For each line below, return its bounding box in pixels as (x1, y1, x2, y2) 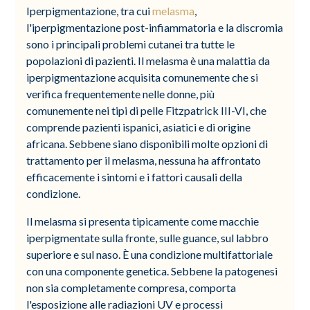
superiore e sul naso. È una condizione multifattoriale (26, 247, 273, 261)
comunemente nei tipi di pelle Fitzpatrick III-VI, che (26, 103, 267, 117)
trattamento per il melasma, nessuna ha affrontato (26, 153, 262, 167)
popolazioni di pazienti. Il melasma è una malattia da (26, 53, 271, 67)
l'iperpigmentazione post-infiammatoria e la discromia (26, 20, 284, 34)
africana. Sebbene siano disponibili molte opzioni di (26, 136, 268, 150)
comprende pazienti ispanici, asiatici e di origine (26, 120, 251, 134)
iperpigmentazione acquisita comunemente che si (26, 70, 259, 84)
